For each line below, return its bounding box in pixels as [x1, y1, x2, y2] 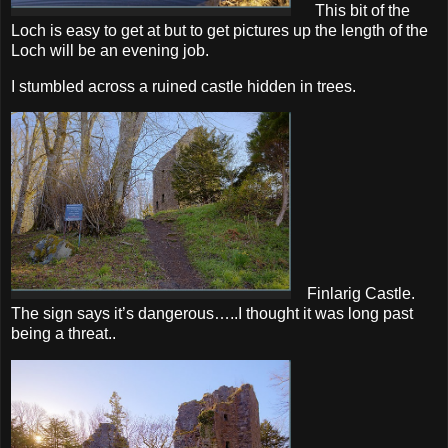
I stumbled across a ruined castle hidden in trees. [11, 77, 356, 95]
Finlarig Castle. [291, 285, 415, 303]
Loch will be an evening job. [11, 41, 209, 59]
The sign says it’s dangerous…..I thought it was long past [11, 305, 413, 323]
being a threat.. [11, 325, 116, 343]
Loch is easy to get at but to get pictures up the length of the [11, 21, 428, 39]
